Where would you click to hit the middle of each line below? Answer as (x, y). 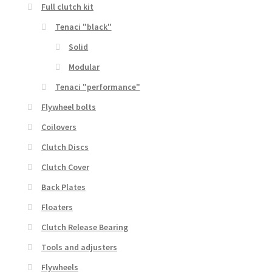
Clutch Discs (65, 147)
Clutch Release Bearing (84, 227)
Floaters (57, 207)
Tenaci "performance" (97, 87)
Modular (84, 67)
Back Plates (63, 187)
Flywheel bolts (68, 107)
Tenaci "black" (83, 27)
